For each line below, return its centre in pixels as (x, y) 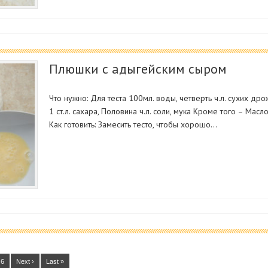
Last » (55, 261)
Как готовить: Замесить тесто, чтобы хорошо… (133, 125)
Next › (25, 261)
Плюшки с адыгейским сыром (138, 69)
